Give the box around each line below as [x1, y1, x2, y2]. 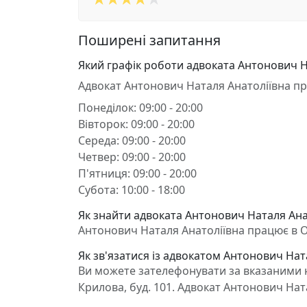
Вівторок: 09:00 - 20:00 [78, 116, 195, 132]
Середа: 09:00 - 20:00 [78, 133, 186, 148]
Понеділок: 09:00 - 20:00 [78, 100, 203, 115]
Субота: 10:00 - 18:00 [78, 182, 185, 197]
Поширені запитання [78, 31, 221, 49]
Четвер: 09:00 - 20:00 [78, 149, 186, 164]
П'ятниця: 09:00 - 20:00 [78, 166, 197, 181]
